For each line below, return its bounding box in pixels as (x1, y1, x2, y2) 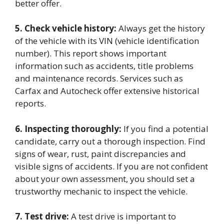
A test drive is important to (69, 210, 176, 222)
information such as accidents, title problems (15, 60, 193, 71)
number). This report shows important (15, 47, 166, 59)
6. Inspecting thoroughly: (15, 122, 121, 134)
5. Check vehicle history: (15, 22, 116, 34)
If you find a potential (121, 122, 208, 134)
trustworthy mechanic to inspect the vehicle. (15, 185, 187, 197)
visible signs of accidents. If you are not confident (15, 160, 208, 172)
